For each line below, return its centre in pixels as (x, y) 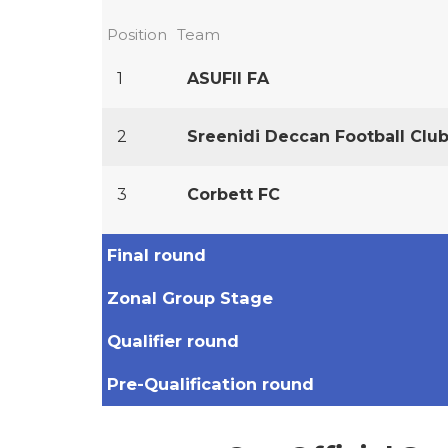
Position (137, 34)
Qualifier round (173, 341)
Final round (156, 255)
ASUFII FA (228, 78)
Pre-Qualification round (210, 384)
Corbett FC (233, 194)
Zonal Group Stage (190, 298)
